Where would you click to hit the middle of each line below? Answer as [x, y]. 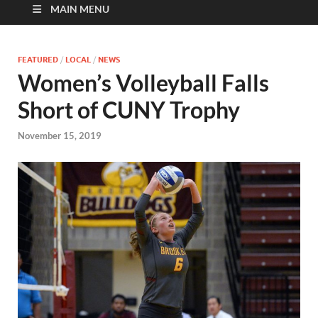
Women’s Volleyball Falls [143, 83]
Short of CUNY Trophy [129, 110]
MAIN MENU [80, 9]
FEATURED [38, 60]
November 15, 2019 [60, 135]
